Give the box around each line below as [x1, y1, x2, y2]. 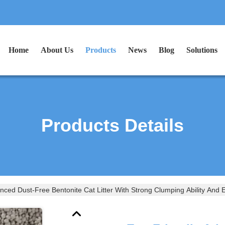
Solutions [186, 46, 217, 54]
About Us [41, 46, 73, 54]
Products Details [41, 115, 184, 136]
